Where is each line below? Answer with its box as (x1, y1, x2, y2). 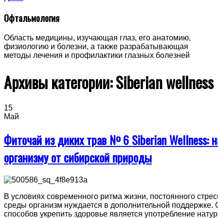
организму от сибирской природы (4, 148, 152, 166)
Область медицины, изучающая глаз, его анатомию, (4, 34, 191, 42)
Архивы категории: (4, 70, 116, 93)
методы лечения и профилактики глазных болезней (4, 51, 190, 60)
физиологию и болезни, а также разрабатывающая (4, 42, 188, 51)
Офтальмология (4, 11, 59, 25)
